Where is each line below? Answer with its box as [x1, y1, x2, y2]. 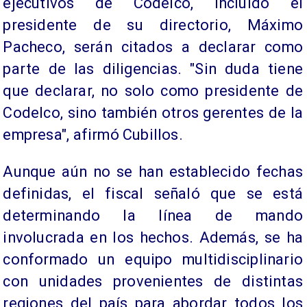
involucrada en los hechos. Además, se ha [3, 228, 303, 246]
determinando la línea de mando [3, 206, 303, 224]
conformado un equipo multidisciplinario [3, 250, 303, 268]
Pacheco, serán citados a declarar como [3, 38, 303, 56]
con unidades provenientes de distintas [3, 272, 303, 290]
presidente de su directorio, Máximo [3, 16, 303, 34]
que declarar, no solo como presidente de [3, 82, 303, 99]
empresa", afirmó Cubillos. [3, 126, 183, 143]
